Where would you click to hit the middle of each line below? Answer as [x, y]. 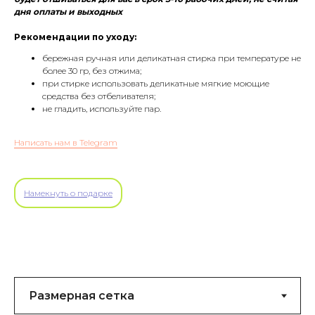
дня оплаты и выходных [68, 12]
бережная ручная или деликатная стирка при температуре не [172, 58]
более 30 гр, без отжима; [92, 71]
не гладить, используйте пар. [102, 109]
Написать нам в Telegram [66, 143]
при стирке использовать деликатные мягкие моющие [156, 84]
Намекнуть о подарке [68, 193]
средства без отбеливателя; [99, 96]
